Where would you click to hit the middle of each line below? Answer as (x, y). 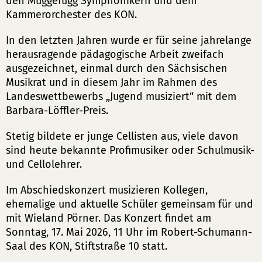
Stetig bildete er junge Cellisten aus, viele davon (122, 136)
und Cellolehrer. (44, 164)
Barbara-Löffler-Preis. (57, 111)
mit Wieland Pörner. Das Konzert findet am (108, 218)
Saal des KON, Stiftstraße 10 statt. (87, 246)
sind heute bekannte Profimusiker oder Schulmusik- (130, 150)
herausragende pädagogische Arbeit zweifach (115, 54)
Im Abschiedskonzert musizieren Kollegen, (107, 190)
